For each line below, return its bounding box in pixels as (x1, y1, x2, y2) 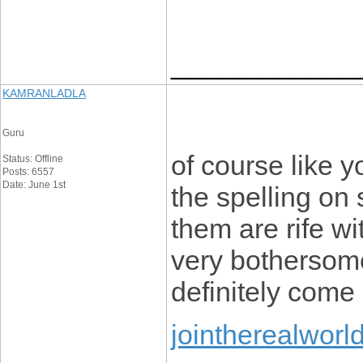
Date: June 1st (2, 179, 66, 190)
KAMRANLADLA (2, 87, 86, 100)
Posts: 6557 (2, 166, 54, 177)
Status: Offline (2, 153, 63, 164)
